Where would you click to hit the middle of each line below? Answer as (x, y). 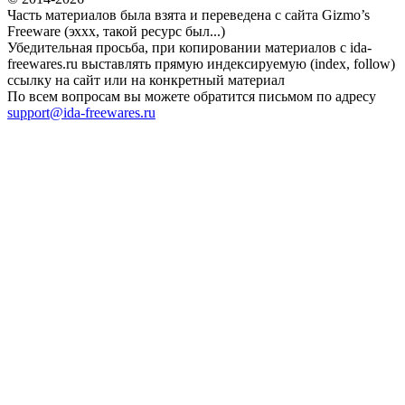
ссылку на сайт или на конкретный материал (146, 80)
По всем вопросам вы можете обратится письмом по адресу (192, 97)
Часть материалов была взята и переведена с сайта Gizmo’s (188, 15)
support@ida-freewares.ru (81, 113)
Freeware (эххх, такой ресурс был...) (116, 32)
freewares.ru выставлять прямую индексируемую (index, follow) (201, 64)
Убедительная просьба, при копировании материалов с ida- (189, 48)
